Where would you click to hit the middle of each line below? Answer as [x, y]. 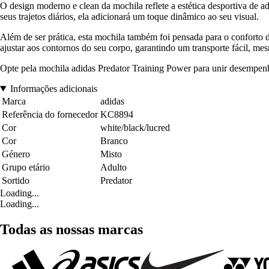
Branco [114, 141]
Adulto [113, 168]
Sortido [16, 181]
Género [16, 154]
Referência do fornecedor [50, 115]
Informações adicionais [53, 89]
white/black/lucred [135, 128]
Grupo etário [26, 168]
